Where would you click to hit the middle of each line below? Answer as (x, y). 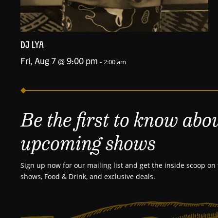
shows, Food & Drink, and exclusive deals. (88, 176)
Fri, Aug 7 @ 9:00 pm (59, 60)
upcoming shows (88, 143)
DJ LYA (32, 45)
